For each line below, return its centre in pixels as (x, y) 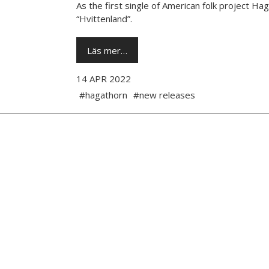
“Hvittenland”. (104, 19)
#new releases (164, 95)
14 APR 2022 (103, 79)
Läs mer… (107, 50)
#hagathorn (103, 95)
